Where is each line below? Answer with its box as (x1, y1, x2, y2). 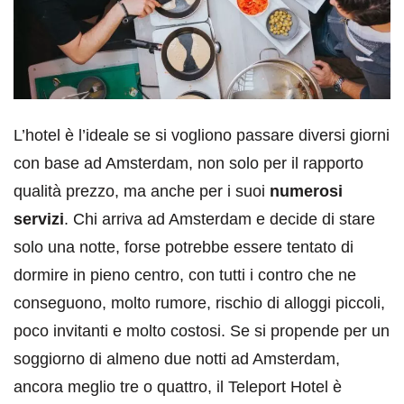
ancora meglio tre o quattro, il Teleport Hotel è (14, 378, 342, 397)
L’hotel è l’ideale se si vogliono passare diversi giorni (14, 126, 390, 145)
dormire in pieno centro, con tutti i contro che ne (14, 266, 356, 285)
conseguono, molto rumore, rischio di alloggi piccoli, (14, 294, 385, 313)
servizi (14, 210, 64, 229)
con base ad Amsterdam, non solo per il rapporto (14, 154, 363, 173)
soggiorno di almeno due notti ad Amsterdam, (14, 350, 340, 369)
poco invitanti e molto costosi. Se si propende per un (14, 322, 390, 341)
